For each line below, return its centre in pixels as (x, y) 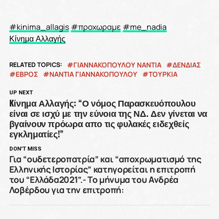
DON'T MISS (25, 149)
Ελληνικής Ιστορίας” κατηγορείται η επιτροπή (102, 169)
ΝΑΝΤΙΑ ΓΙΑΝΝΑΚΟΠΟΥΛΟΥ (93, 74)
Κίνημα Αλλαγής (37, 39)
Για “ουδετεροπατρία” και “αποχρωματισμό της (105, 159)
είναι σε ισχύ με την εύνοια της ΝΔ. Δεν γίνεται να (108, 113)
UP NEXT (21, 93)
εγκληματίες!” (36, 133)
